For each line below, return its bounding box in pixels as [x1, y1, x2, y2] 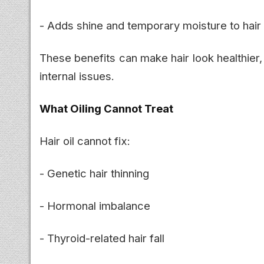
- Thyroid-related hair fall [39, 231, 164, 245]
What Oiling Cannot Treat [39, 101, 173, 115]
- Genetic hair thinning [39, 166, 149, 180]
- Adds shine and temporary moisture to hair [39, 18, 261, 32]
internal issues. [39, 69, 114, 82]
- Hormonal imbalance [39, 199, 150, 212]
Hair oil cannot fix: [39, 134, 130, 147]
